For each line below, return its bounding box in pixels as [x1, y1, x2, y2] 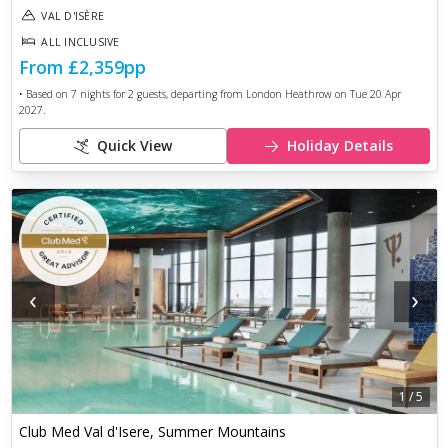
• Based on [18, 86, 71, 101]
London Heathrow [245, 86, 332, 101]
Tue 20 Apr [349, 86, 401, 101]
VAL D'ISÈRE [41, 8, 104, 23]
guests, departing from [133, 86, 246, 101]
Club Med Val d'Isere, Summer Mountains [18, 422, 286, 442]
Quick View [96, 136, 172, 156]
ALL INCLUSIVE [41, 34, 120, 49]
